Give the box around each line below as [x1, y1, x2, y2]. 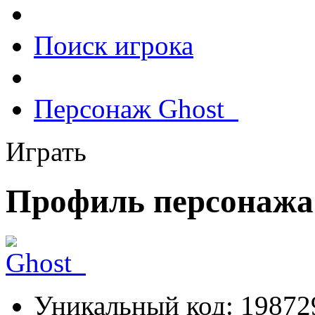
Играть [6, 136, 86, 167]
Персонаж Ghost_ [34, 94, 238, 124]
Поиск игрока [34, 30, 193, 60]
